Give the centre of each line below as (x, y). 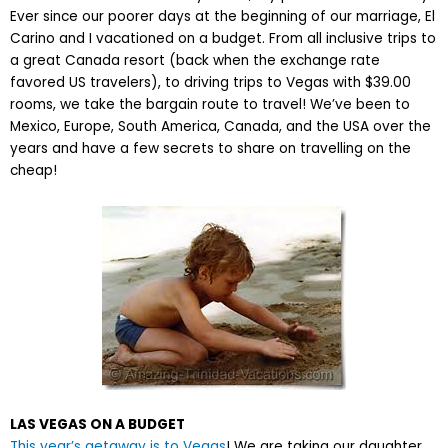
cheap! (33, 171)
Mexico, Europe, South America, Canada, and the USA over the (220, 127)
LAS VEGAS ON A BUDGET (97, 425)
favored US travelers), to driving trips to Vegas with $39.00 (210, 83)
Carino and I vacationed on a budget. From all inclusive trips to (223, 39)
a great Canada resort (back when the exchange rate (195, 61)
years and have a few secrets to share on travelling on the (210, 149)
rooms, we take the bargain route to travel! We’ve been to (210, 105)
